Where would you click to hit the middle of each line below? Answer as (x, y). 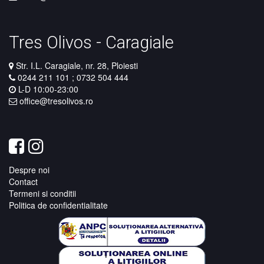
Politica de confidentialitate (58, 205)
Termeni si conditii (42, 193)
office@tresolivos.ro (56, 101)
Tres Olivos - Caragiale (91, 42)
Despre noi (29, 170)
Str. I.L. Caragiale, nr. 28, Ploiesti (77, 65)
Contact (23, 181)
